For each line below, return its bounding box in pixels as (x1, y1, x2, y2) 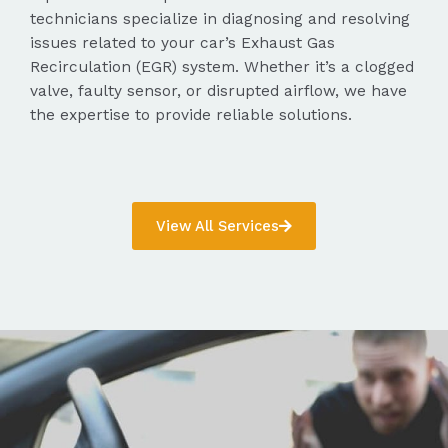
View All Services (156, 216, 279, 235)
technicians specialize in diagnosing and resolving (30, 9, 410, 28)
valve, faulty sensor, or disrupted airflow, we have (30, 81, 407, 100)
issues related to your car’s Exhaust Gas (30, 33, 335, 52)
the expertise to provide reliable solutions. (30, 105, 357, 124)
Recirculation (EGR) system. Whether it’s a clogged (30, 57, 414, 76)
